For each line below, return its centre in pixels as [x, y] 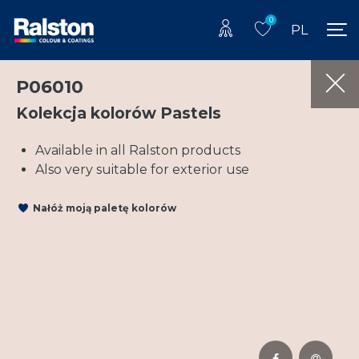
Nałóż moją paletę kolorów [105, 208]
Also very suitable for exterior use [142, 169]
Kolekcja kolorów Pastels [119, 113]
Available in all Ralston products [138, 150]
